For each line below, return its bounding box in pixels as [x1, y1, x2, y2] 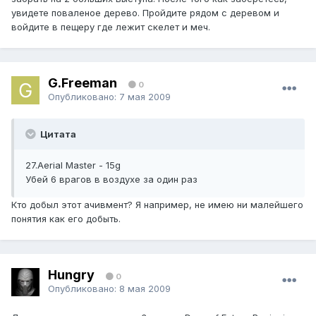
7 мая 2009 [119, 90, 171, 102]
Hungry [48, 267, 95, 282]
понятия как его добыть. [11, 213, 121, 225]
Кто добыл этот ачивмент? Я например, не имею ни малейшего [11, 199, 303, 211]
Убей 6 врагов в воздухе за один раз [25, 174, 197, 186]
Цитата [38, 128, 76, 140]
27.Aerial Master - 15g [25, 159, 121, 171]
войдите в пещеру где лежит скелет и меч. [11, 21, 210, 33]
